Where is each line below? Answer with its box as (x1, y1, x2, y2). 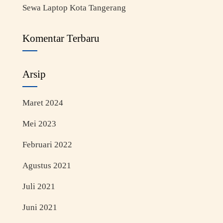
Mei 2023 (22, 118, 56, 128)
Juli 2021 (22, 181, 55, 191)
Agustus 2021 (22, 160, 71, 170)
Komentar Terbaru (22, 32, 100, 44)
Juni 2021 (22, 202, 57, 212)
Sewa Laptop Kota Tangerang (22, 2, 126, 12)
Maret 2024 (22, 98, 63, 108)
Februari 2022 (22, 139, 72, 149)
